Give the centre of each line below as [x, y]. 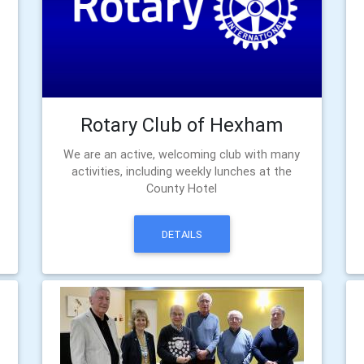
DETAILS [182, 234]
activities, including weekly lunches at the [182, 172]
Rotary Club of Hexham [182, 125]
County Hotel [182, 189]
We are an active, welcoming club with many [182, 155]
